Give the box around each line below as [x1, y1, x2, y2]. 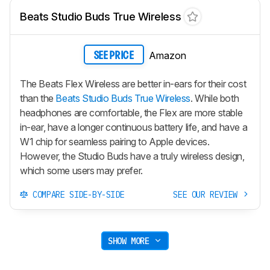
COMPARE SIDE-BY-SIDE [28, 189, 125, 201]
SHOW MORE [108, 235, 154, 246]
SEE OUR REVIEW [173, 189, 242, 201]
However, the [20, 150, 78, 163]
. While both [190, 92, 239, 105]
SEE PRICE [93, 50, 134, 61]
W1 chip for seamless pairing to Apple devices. [20, 136, 210, 148]
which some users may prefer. [20, 165, 143, 177]
